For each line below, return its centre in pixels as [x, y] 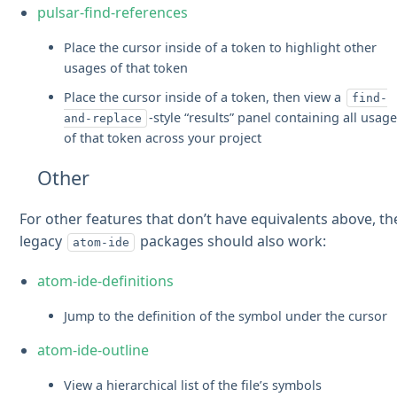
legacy [43, 241]
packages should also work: [232, 241]
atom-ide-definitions [106, 280]
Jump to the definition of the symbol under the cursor [226, 315]
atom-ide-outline [93, 350]
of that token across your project [163, 137]
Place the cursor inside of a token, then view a [205, 97]
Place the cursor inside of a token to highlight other [221, 47]
